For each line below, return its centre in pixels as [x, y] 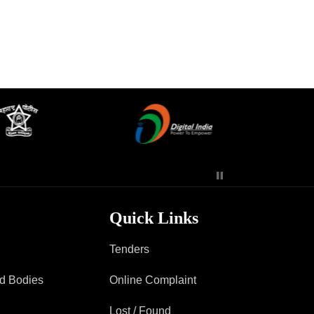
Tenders [129, 249]
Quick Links [154, 218]
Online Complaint [153, 280]
